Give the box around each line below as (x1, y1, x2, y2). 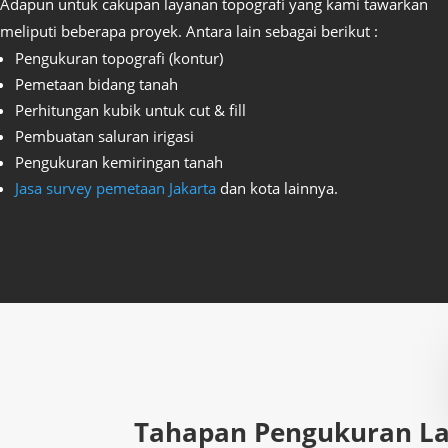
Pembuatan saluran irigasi (15, 126, 194, 147)
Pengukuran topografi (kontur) (15, 48, 223, 69)
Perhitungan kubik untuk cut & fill (15, 100, 246, 121)
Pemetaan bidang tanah (15, 74, 178, 95)
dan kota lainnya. (216, 178, 338, 199)
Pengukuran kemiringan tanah (15, 152, 223, 173)
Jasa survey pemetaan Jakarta (15, 178, 216, 199)
